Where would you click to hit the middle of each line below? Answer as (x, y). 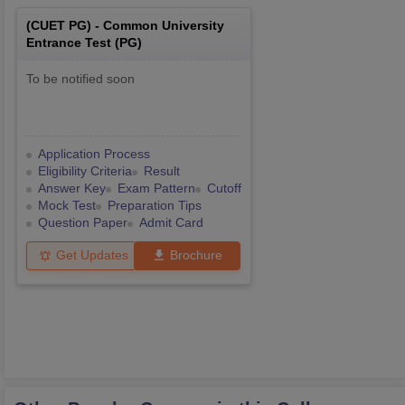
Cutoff (224, 188)
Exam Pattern (156, 188)
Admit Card (171, 223)
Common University (164, 26)
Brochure (196, 255)
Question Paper (83, 223)
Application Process (94, 154)
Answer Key (72, 188)
